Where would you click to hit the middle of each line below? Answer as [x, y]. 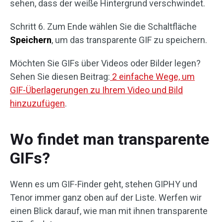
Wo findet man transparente [110, 139]
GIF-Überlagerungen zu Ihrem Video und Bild [96, 90]
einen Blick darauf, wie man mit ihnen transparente [109, 211]
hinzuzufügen [37, 104]
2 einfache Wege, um [152, 77]
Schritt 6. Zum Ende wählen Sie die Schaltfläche [103, 27]
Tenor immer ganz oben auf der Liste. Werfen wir [106, 198]
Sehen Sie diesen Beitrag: [60, 77]
